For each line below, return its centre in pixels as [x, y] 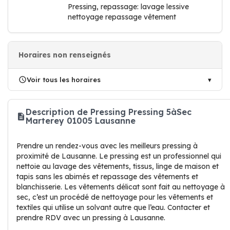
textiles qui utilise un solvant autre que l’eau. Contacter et [113, 207]
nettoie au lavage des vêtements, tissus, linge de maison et [118, 166]
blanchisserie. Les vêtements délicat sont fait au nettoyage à [121, 187]
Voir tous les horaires [64, 80]
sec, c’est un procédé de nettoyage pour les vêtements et [115, 197]
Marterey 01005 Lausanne [81, 121]
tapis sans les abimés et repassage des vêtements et [107, 177]
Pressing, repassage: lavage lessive [128, 7]
